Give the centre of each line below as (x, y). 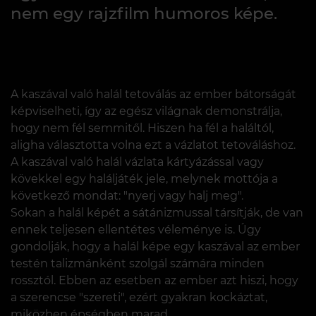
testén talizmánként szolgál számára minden (138, 263)
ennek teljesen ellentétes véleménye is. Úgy (136, 229)
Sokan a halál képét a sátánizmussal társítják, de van (157, 212)
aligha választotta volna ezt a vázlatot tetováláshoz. (153, 145)
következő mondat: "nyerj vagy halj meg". (127, 195)
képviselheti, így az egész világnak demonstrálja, (146, 111)
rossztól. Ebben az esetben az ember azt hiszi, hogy (154, 280)
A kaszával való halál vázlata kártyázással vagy (137, 162)
